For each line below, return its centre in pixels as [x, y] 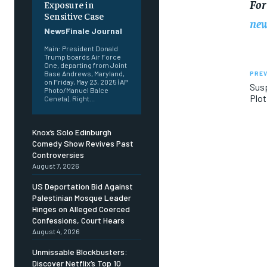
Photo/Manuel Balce [76, 90]
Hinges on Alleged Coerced [81, 209]
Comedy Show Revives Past [83, 144]
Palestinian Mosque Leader [82, 198]
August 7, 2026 [56, 166]
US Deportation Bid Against [83, 187]
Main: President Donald [81, 49]
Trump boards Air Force [83, 57]
